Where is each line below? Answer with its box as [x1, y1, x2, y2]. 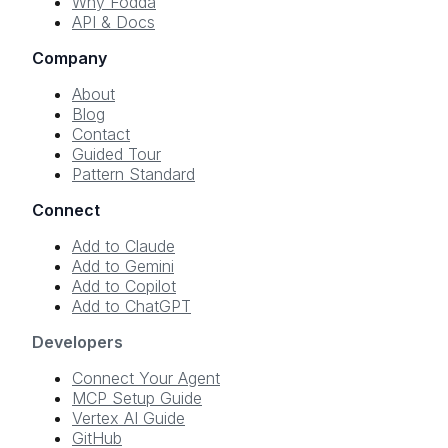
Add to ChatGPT [72, 296, 191, 317]
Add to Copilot [72, 276, 176, 297]
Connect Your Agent [72, 368, 220, 389]
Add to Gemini [72, 256, 174, 277]
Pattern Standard [72, 164, 195, 185]
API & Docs [72, 12, 155, 33]
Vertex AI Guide [72, 408, 185, 429]
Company [32, 48, 107, 69]
